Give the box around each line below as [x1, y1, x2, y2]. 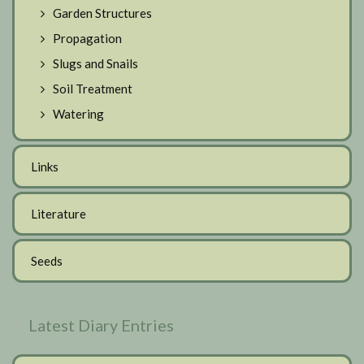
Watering [53, 106, 104, 121]
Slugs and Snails [53, 55, 138, 71]
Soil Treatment [53, 80, 132, 96]
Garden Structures [53, 5, 152, 20]
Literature [31, 206, 86, 221]
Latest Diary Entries [28, 314, 174, 335]
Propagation [53, 30, 122, 45]
